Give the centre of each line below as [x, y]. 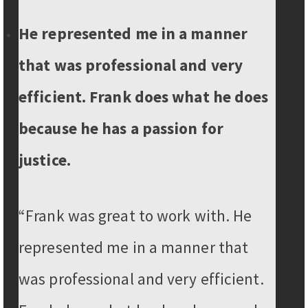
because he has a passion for [121, 129]
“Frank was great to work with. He [135, 216]
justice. [45, 160]
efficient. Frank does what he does [144, 97]
